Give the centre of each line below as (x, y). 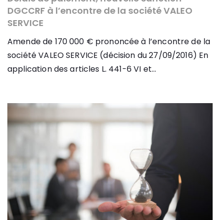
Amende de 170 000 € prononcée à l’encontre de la (109, 42)
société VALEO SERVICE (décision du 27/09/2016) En (108, 55)
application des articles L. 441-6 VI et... (82, 69)
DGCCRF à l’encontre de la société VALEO (100, 11)
